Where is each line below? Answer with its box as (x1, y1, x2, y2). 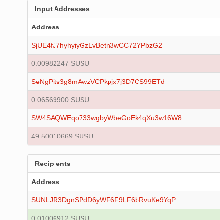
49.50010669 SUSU (31, 132, 93, 140)
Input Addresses (35, 5, 90, 13)
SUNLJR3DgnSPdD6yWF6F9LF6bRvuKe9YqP (31, 196, 176, 204)
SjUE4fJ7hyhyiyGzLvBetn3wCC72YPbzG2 (31, 41, 162, 49)
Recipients (35, 160, 71, 167)
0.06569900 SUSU (31, 96, 89, 104)
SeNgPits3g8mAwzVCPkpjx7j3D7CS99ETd (31, 78, 165, 85)
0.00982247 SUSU (31, 59, 89, 67)
